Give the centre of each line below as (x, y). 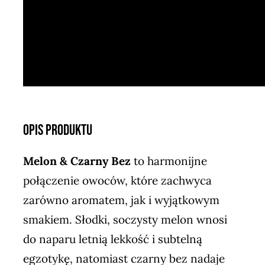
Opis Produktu (57, 130)
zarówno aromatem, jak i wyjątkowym (121, 200)
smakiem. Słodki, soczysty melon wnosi (125, 219)
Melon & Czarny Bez (77, 161)
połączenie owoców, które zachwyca (117, 180)
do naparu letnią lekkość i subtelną (112, 239)
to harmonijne (169, 161)
